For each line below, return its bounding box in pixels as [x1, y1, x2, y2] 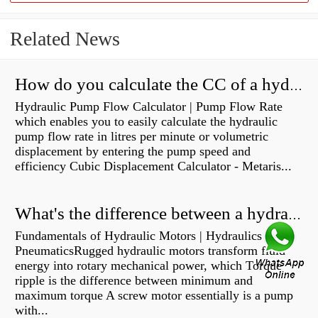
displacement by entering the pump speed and [15, 144, 251, 159]
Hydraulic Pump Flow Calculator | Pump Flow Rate [15, 99, 283, 114]
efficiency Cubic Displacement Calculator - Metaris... [15, 159, 292, 174]
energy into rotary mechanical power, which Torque [15, 258, 282, 273]
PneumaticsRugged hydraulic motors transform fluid [15, 243, 285, 258]
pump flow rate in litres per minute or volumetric [15, 129, 268, 144]
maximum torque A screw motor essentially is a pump [15, 288, 293, 303]
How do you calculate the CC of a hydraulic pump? [290, 79, 302, 94]
